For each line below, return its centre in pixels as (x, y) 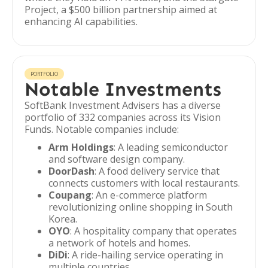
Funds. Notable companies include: (102, 129)
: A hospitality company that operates (153, 231)
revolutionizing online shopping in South (141, 207)
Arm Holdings (81, 147)
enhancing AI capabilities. (81, 22)
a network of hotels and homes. (119, 243)
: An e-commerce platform (149, 195)
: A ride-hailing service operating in (145, 255)
